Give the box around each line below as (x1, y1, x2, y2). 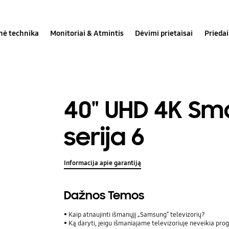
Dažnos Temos (64, 188, 145, 203)
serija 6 (64, 122, 145, 152)
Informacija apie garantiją (64, 159, 142, 168)
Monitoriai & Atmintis (50, 28, 124, 38)
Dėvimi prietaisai (135, 28, 193, 38)
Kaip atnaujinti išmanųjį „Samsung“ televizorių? (68, 211, 205, 219)
